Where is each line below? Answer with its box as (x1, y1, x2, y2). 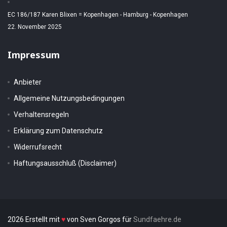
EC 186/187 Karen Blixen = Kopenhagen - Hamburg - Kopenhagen (8, 11, 188, 18)
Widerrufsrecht (14, 142, 62, 151)
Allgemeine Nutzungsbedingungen (14, 94, 125, 102)
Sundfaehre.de (133, 215, 181, 223)
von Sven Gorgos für (65, 215, 133, 223)
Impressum (8, 48, 60, 61)
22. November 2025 (8, 23, 62, 30)
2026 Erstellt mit (8, 215, 61, 223)
